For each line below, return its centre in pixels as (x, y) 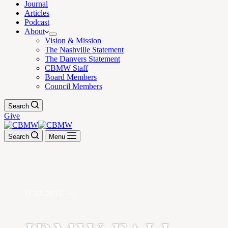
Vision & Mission (73, 40)
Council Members (74, 86)
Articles (37, 13)
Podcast (37, 22)
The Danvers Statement (82, 59)
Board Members (71, 77)
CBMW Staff (66, 68)
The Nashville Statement (84, 50)
